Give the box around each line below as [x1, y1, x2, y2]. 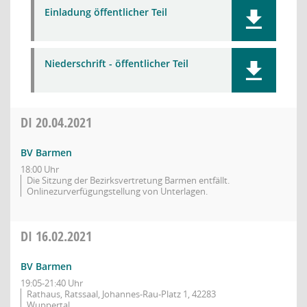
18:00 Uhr [21, 163, 59, 175]
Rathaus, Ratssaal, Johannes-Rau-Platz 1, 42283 [27, 288, 216, 300]
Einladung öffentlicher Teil [45, 5, 167, 19]
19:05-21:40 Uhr [21, 277, 83, 289]
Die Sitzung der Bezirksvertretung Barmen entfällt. [27, 174, 230, 186]
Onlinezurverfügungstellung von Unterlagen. [27, 185, 208, 197]
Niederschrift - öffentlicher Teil [45, 57, 188, 70]
